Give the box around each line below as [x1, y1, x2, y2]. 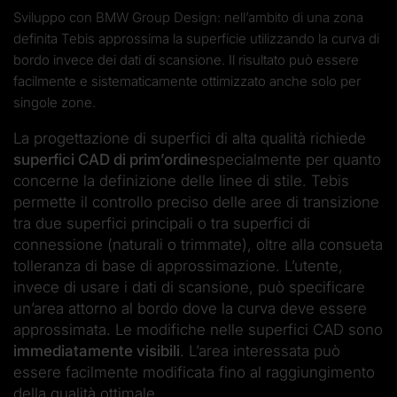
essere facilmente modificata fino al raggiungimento [13, 362, 375, 381]
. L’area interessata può [180, 341, 340, 360]
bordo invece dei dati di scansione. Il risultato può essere [13, 51, 359, 68]
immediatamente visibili [13, 341, 180, 360]
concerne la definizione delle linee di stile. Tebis [13, 171, 349, 190]
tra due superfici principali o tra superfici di [13, 214, 310, 232]
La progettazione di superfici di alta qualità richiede [13, 128, 366, 147]
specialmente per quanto [208, 150, 381, 168]
